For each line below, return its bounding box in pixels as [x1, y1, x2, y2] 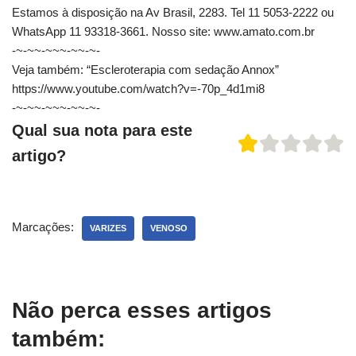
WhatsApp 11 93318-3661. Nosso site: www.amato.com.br [12, 24, 315, 38]
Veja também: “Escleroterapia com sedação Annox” [12, 62, 279, 76]
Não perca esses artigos [12, 297, 272, 323]
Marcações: [12, 219, 74, 234]
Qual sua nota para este [12, 121, 192, 139]
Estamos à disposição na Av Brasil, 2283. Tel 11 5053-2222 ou [12, 5, 334, 19]
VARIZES [90, 222, 126, 233]
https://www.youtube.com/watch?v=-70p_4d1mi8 [12, 81, 265, 95]
